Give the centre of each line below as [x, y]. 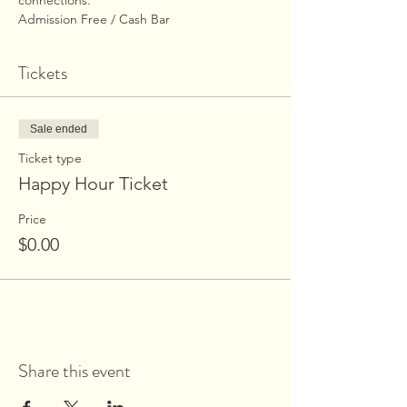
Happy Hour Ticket [93, 184]
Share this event [74, 371]
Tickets [43, 73]
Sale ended [59, 129]
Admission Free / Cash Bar [94, 19]
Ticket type [50, 158]
